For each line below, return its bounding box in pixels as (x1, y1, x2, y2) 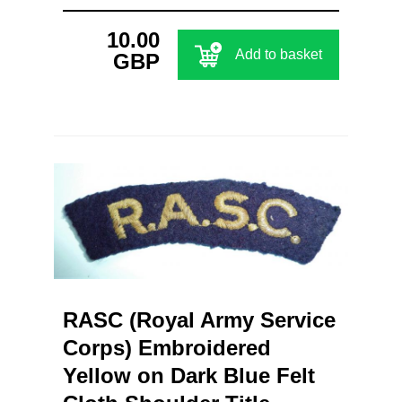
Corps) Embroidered (63, 335, 271, 360)
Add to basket (235, 46, 322, 62)
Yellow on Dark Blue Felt (63, 363, 315, 388)
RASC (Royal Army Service (63, 307, 336, 332)
